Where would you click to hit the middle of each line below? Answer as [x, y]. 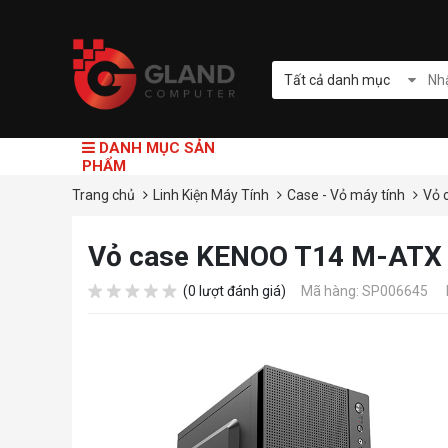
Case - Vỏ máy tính [347, 195]
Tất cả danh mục [337, 79]
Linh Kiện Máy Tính [212, 195]
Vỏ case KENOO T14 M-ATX [265, 257]
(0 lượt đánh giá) [234, 291]
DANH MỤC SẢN [155, 147]
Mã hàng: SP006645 [364, 291]
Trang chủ [103, 195]
